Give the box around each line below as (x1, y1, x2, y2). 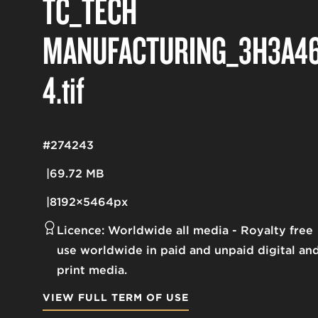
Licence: (57, 224, 104, 238)
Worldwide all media (108, 224, 229, 238)
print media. (57, 263, 127, 278)
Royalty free (241, 224, 313, 238)
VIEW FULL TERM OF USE (43, 292, 189, 304)
